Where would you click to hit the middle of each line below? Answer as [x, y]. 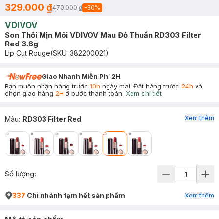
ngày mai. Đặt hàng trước [141, 86]
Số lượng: [21, 174]
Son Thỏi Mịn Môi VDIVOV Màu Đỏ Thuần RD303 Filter [103, 35]
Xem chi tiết [144, 93]
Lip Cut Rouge [28, 53]
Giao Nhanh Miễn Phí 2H [81, 76]
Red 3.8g [22, 44]
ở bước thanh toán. [94, 93]
